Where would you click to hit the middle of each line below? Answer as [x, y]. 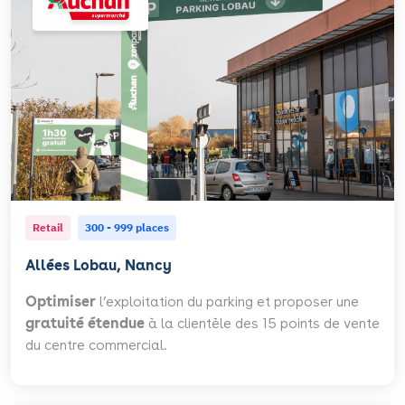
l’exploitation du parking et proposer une [227, 301]
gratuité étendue [85, 323]
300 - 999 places [127, 227]
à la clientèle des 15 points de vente [262, 323]
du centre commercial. [96, 344]
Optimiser [61, 301]
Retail [48, 227]
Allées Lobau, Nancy [99, 265]
